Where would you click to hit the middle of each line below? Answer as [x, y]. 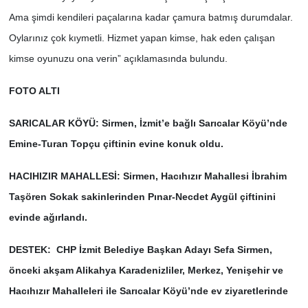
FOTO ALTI [34, 90]
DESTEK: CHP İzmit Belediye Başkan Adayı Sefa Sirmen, [140, 249]
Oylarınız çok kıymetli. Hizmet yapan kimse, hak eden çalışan [142, 37]
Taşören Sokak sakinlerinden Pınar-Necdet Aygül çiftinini [142, 196]
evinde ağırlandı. [48, 217]
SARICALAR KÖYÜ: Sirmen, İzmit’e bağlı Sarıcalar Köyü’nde [148, 123]
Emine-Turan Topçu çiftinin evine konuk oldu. [116, 143]
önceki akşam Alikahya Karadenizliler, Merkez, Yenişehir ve [146, 270]
